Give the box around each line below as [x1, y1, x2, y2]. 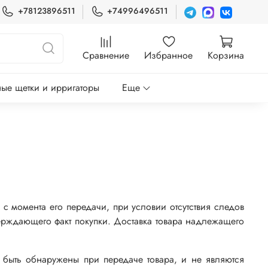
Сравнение [83, 48, 129, 62]
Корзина [208, 48, 244, 62]
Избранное [144, 48, 193, 62]
